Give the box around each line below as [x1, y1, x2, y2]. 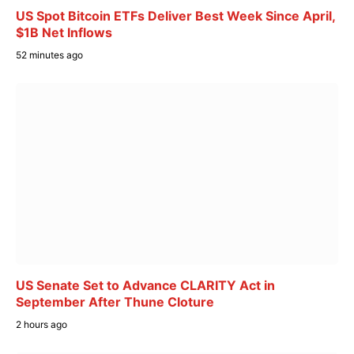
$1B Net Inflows [16, 24, 112, 41]
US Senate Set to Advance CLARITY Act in [16, 277, 275, 293]
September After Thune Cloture [16, 293, 214, 310]
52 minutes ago [16, 49, 83, 62]
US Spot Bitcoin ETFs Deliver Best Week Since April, [16, 8, 335, 24]
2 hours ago [16, 318, 67, 330]
